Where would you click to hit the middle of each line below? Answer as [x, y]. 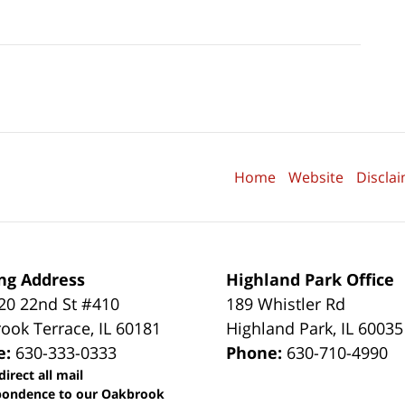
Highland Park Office [311, 279]
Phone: [257, 352]
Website [316, 177]
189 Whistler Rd [286, 303]
